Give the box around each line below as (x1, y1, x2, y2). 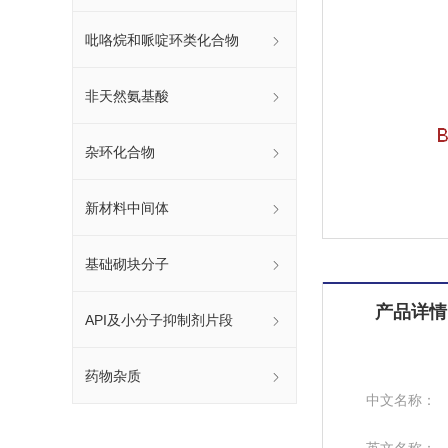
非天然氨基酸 (85, 87, 169, 104)
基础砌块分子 (85, 255, 169, 272)
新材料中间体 (85, 199, 169, 216)
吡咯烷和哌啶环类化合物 (85, 31, 239, 48)
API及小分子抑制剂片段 (85, 311, 233, 328)
